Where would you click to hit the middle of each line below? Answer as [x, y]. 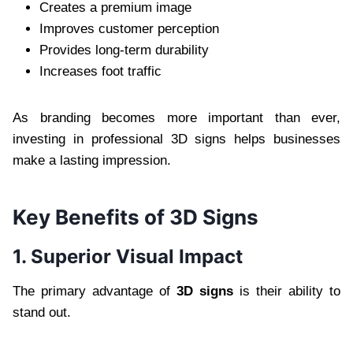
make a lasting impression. [92, 160]
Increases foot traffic [100, 71]
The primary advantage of [95, 291]
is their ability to [287, 291]
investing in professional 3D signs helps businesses [176, 139]
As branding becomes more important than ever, [176, 117]
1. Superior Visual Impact [128, 256]
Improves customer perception [129, 28]
